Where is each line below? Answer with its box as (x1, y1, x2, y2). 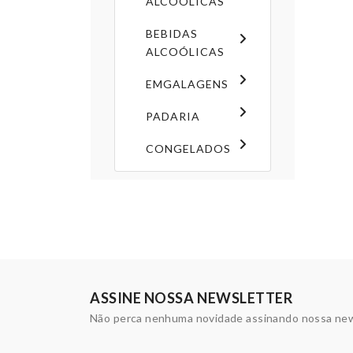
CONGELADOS (146, 141, 231, 155)
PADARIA (146, 109, 200, 123)
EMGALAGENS (146, 76, 229, 91)
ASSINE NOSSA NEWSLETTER (90, 288, 293, 307)
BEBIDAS (146, 26, 198, 40)
